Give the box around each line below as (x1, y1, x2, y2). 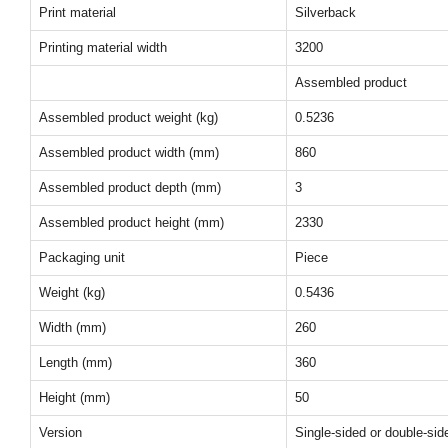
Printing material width (39, 40, 167, 55)
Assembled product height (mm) (39, 215, 224, 230)
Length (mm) (39, 355, 112, 370)
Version (39, 425, 82, 440)
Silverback (295, 5, 356, 20)
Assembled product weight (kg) (39, 110, 218, 125)
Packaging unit (39, 250, 125, 265)
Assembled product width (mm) (39, 145, 219, 160)
